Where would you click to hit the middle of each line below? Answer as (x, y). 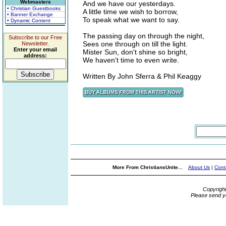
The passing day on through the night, (144, 36)
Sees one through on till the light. (135, 44)
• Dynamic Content (29, 20)
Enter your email (35, 49)
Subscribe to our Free (35, 37)
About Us (199, 167)
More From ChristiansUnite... (148, 167)
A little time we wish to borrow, (130, 12)
